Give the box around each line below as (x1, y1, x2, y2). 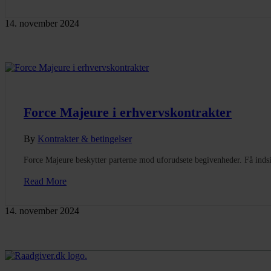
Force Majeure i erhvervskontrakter (24, 104, 232, 120)
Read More (24, 175, 67, 186)
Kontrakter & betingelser (38, 133, 132, 144)
